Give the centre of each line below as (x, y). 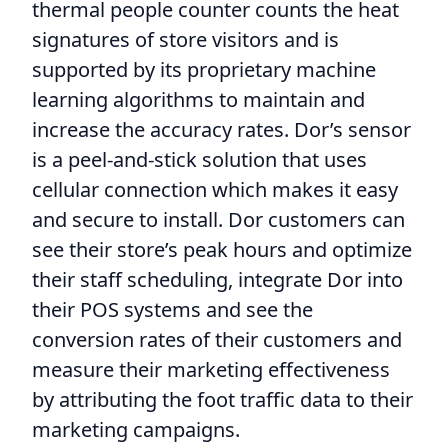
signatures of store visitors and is (185, 39)
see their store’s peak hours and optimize (222, 249)
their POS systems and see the (172, 309)
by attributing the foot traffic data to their (222, 399)
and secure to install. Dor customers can (218, 219)
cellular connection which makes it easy (215, 189)
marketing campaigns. (136, 429)
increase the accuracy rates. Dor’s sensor (221, 129)
